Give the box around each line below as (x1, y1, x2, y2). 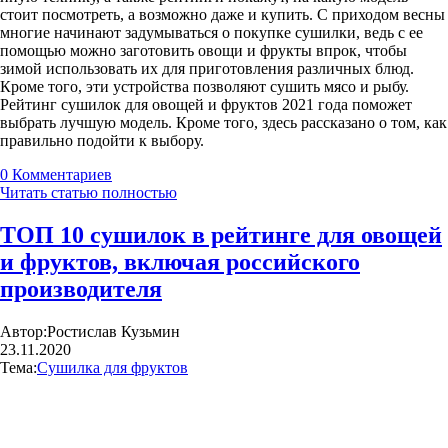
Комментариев (12, 165, 112, 183)
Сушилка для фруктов (37, 358, 188, 376)
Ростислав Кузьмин (47, 322, 180, 340)
